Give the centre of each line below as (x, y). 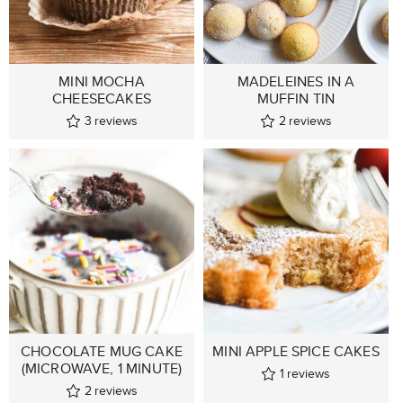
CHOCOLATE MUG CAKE (102, 351)
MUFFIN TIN (296, 98)
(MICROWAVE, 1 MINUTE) (102, 368)
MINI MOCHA (102, 81)
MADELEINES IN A (296, 81)
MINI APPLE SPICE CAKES (296, 351)
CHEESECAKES (102, 98)
